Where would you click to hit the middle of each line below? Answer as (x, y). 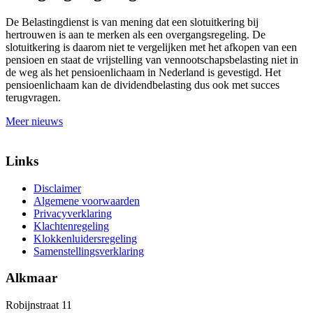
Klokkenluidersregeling (85, 238)
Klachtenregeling (71, 226)
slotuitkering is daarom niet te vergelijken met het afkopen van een (151, 48)
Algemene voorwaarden (87, 201)
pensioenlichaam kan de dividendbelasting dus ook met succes (143, 85)
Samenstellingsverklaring (89, 251)
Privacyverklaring (73, 213)
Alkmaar (31, 278)
